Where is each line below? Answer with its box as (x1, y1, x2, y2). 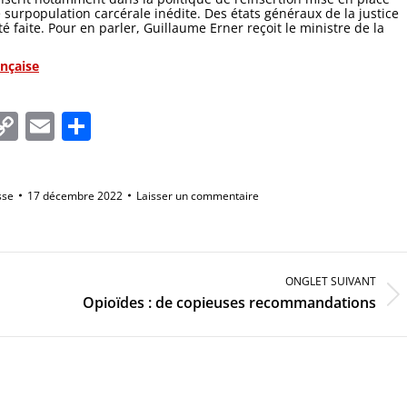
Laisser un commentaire (136, 187, 259, 203)
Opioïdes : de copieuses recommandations (83, 292, 376, 313)
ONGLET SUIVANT (285, 273, 376, 289)
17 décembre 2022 (27, 187, 123, 203)
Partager (91, 105, 206, 145)
